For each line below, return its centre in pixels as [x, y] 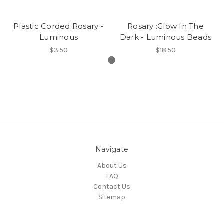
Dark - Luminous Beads [166, 37]
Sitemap [112, 197]
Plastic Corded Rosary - [59, 26]
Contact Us [112, 186]
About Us [112, 165]
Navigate [112, 149]
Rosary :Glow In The [166, 26]
